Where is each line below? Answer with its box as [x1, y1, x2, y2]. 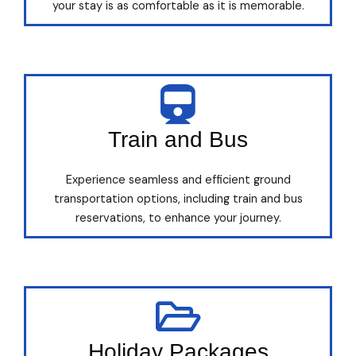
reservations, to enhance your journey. [75, 211, 281, 226]
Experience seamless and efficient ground [65, 172, 291, 188]
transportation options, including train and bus [53, 192, 303, 207]
